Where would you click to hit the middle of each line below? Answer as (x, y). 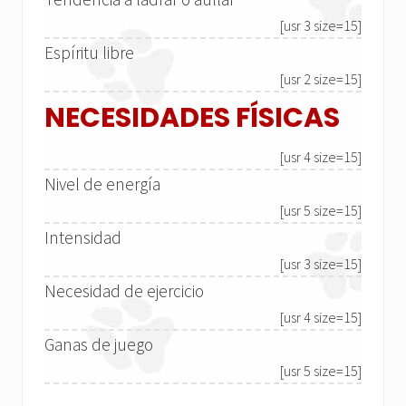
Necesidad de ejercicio (124, 291)
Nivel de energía (102, 184)
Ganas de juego (99, 345)
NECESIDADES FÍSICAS (192, 118)
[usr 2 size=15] (321, 79)
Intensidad (83, 238)
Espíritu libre (89, 53)
